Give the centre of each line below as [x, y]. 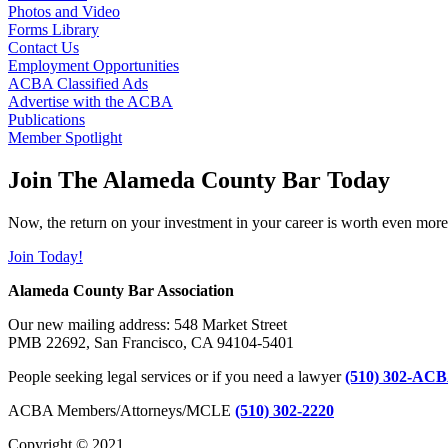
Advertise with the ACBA [90, 101]
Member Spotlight [65, 137]
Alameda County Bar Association [121, 290]
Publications [46, 119]
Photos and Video [64, 11]
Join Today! [45, 256]
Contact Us [43, 47]
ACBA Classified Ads [78, 83]
